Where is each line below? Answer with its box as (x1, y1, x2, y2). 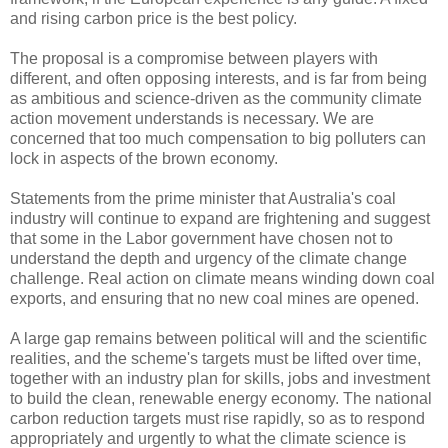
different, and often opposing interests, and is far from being (10, 70, 427, 88)
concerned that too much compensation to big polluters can (10, 130, 426, 148)
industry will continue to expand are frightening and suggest (10, 210, 430, 228)
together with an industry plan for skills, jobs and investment (10, 370, 430, 388)
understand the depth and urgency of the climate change (10, 250, 407, 268)
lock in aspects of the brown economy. (10, 150, 278, 168)
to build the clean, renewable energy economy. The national (10, 390, 432, 408)
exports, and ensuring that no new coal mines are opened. (10, 290, 419, 308)
